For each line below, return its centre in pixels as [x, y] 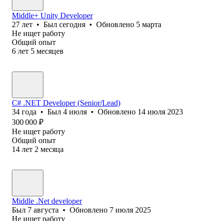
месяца [52, 149]
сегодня [72, 24]
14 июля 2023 [160, 111]
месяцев [50, 51]
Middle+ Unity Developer [52, 15]
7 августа [43, 210]
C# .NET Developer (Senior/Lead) [66, 103]
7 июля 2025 [130, 210]
